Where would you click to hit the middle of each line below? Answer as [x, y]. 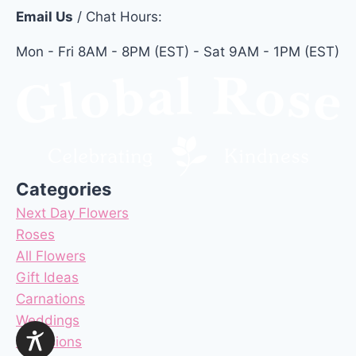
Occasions [49, 341]
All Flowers [51, 255]
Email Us [44, 16]
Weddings [48, 320]
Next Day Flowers [72, 213]
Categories [64, 189]
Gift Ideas [47, 277]
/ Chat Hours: [118, 16]
